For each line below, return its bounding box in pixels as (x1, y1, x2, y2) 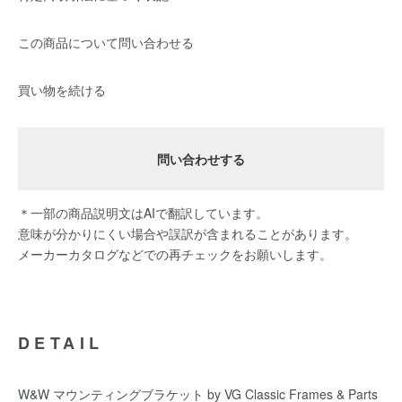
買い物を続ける (18, 81, 106, 99)
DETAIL (18, 331, 104, 354)
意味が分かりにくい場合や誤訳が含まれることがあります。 (18, 224, 357, 242)
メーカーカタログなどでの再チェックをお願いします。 (18, 245, 332, 263)
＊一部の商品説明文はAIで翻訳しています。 (18, 204, 268, 222)
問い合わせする (157, 150, 245, 168)
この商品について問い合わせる (18, 33, 194, 51)
